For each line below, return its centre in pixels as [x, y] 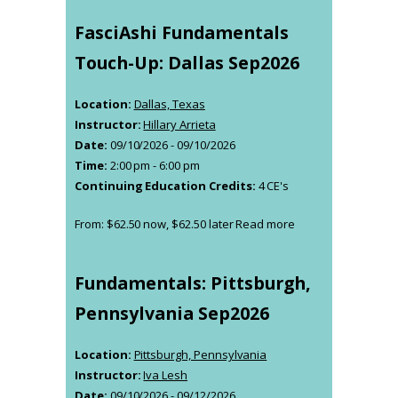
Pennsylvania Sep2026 [172, 313]
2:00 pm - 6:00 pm [153, 166]
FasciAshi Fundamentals [182, 33]
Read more [266, 223]
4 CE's [274, 186]
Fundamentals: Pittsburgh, [193, 283]
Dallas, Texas [169, 104]
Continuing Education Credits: [167, 186]
